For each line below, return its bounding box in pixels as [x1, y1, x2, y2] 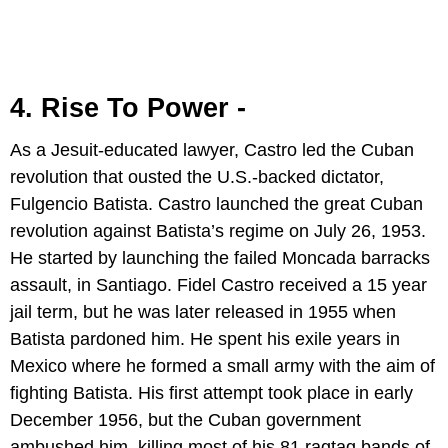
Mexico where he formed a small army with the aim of [10, 356, 435, 377]
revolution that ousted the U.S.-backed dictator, [10, 167, 384, 188]
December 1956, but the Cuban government [10, 410, 361, 431]
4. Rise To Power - [10, 93, 246, 124]
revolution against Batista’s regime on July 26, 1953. [10, 221, 426, 242]
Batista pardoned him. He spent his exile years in [10, 329, 400, 350]
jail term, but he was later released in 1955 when [10, 302, 396, 323]
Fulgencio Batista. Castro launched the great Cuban [10, 194, 423, 215]
